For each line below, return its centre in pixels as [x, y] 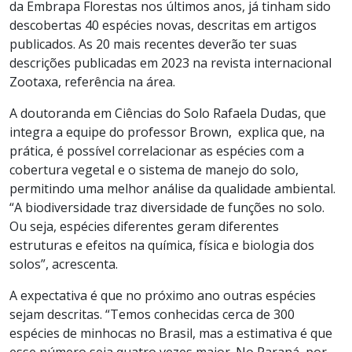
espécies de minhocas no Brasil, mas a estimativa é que [171, 334]
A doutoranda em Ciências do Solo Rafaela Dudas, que [168, 114]
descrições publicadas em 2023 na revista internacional [170, 63]
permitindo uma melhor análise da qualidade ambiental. [172, 189]
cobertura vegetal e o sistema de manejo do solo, [154, 170]
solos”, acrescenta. [64, 264]
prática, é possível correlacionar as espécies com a [157, 151]
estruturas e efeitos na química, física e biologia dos [162, 246]
